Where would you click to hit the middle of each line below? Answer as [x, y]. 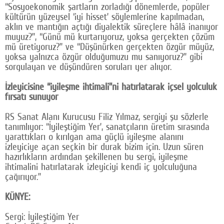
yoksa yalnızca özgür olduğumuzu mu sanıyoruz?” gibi [104, 57]
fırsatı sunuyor [31, 97]
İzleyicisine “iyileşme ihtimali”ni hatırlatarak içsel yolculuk [111, 87]
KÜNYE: [17, 197]
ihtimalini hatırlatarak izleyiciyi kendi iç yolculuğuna [101, 167]
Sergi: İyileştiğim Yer [42, 217]
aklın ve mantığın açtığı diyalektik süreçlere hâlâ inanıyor [111, 27]
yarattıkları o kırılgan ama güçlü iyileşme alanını [94, 137]
